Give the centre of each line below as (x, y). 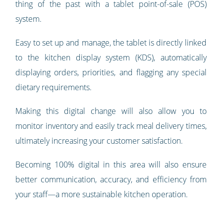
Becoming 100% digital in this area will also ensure (111, 165)
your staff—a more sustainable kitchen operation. (102, 194)
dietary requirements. (54, 87)
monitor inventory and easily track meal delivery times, (111, 126)
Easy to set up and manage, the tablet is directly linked (111, 43)
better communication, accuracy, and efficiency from (111, 180)
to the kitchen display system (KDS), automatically (111, 58)
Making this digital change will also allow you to (111, 111)
